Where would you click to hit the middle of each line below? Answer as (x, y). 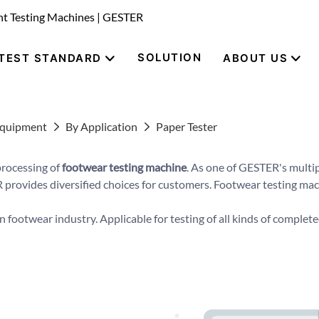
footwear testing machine (125, 167)
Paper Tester (187, 126)
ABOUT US (256, 58)
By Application (102, 126)
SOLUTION (170, 57)
